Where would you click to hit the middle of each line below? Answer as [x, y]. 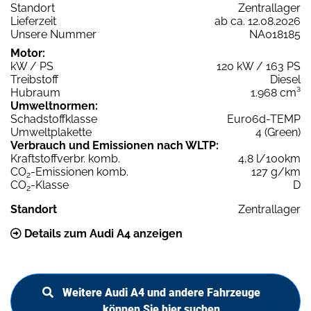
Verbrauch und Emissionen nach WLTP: [115, 146]
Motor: [28, 53]
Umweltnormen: [54, 106]
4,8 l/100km [269, 159]
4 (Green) [278, 133]
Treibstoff [34, 80]
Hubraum [35, 93]
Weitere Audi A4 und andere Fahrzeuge [161, 293]
